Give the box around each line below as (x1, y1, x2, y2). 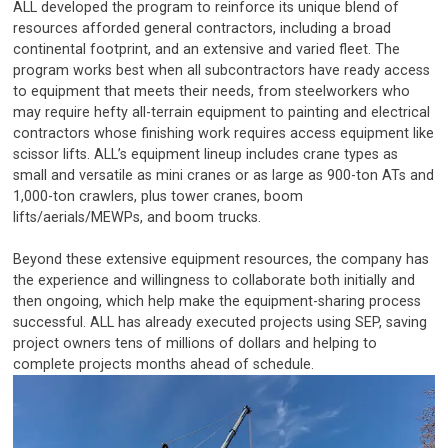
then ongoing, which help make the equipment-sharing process (13, 293, 422, 311)
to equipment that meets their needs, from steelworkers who (13, 82, 411, 100)
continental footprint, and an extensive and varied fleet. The (13, 40, 401, 58)
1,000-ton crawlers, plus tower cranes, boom (13, 187, 304, 205)
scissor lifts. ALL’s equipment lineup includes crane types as (13, 145, 399, 163)
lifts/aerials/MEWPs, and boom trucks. (13, 208, 266, 226)
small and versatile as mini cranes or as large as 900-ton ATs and (13, 166, 435, 184)
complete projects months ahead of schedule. (13, 356, 319, 374)
